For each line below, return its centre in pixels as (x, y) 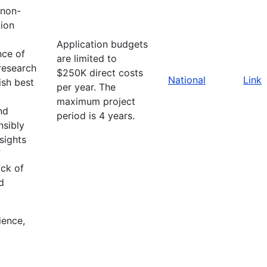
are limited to (87, 58)
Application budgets (102, 44)
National (187, 80)
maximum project (96, 101)
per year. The (86, 87)
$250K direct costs (100, 72)
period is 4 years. (96, 115)
